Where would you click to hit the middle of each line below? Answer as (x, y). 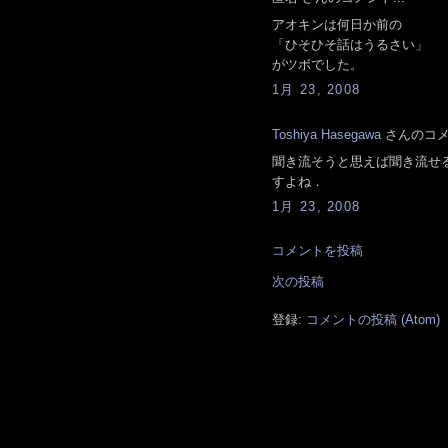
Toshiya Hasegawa (326, 135)
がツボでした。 (317, 64)
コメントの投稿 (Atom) (373, 320)
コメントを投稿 (317, 251)
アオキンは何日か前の (337, 24)
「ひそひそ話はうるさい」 (350, 44)
